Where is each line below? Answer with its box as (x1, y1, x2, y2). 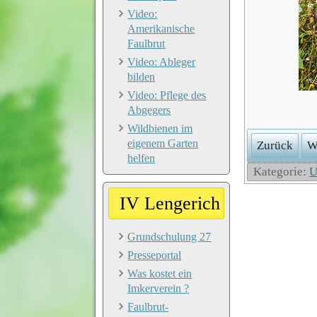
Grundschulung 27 (127, 230, 212, 243)
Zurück (257, 139, 294, 153)
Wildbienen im (127, 122, 193, 134)
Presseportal (127, 248, 182, 261)
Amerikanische (127, 22, 195, 35)
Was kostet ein (127, 267, 192, 279)
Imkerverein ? (127, 282, 190, 294)
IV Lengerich (120, 192, 221, 214)
